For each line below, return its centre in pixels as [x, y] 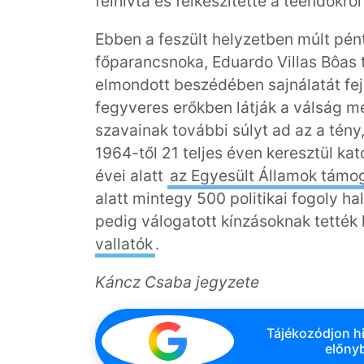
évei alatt [131, 175]
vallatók [124, 243]
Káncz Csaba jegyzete [177, 282]
